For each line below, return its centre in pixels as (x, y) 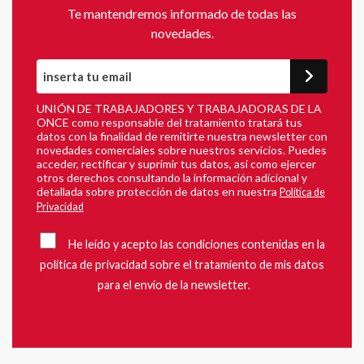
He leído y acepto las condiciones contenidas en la (196, 245)
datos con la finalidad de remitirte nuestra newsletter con (182, 136)
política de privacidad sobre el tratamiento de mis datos (182, 265)
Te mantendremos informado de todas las (182, 14)
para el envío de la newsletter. (174, 285)
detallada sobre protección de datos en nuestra (158, 192)
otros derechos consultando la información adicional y (172, 178)
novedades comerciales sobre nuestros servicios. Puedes (182, 150)
